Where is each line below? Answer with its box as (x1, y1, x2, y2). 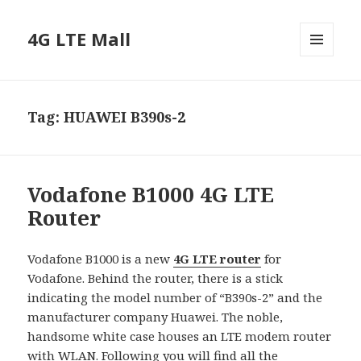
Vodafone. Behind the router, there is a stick (27, 270, 284, 287)
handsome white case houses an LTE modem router (27, 328, 332, 345)
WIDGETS (300, 83, 347, 98)
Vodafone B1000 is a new (27, 251, 174, 268)
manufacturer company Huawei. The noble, (27, 309, 284, 326)
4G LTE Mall (27, 27, 131, 52)
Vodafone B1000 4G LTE (27, 180, 275, 210)
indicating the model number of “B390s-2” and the (27, 289, 323, 306)
